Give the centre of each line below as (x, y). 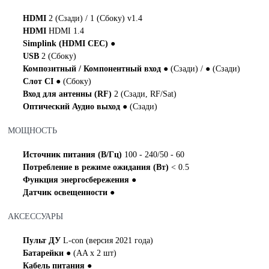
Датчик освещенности (67, 192)
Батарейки (45, 253)
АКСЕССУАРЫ (36, 216)
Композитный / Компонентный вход (93, 69)
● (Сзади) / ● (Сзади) (202, 69)
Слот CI (40, 81)
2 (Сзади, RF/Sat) (146, 94)
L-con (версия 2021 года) (108, 240)
